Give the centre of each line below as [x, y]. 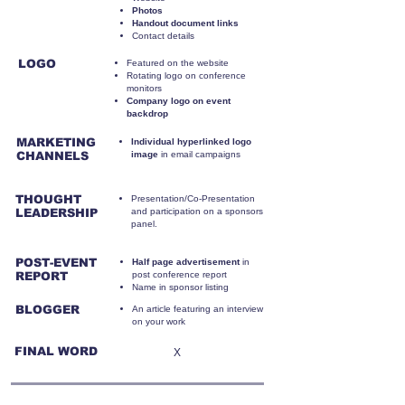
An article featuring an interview [198, 309]
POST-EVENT [56, 263]
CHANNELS [52, 156]
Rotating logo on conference [186, 75]
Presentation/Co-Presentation [193, 198]
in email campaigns [199, 154]
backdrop [147, 113]
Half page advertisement [186, 262]
